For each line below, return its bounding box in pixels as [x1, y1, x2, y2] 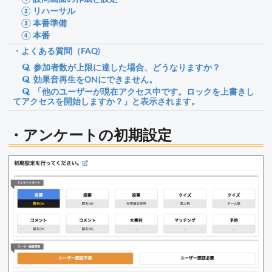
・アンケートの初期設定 [8, 125, 172, 143]
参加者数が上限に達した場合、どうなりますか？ [33, 61, 221, 72]
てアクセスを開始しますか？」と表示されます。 [13, 95, 200, 106]
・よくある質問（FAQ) [13, 46, 100, 56]
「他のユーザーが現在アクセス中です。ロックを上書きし [33, 86, 255, 97]
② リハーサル [13, 5, 75, 16]
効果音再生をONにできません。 [33, 73, 158, 84]
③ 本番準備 [13, 17, 67, 28]
